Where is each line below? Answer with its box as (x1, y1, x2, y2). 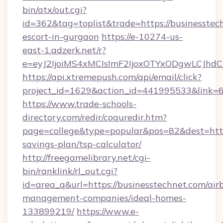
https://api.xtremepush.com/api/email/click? (22, 71, 202, 83)
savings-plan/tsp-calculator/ (22, 138, 141, 150)
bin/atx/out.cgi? (22, 4, 87, 15)
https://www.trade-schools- (22, 98, 136, 110)
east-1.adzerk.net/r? (22, 44, 106, 56)
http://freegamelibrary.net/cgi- (22, 152, 150, 163)
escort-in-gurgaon (22, 31, 99, 42)
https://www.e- (77, 206, 139, 217)
